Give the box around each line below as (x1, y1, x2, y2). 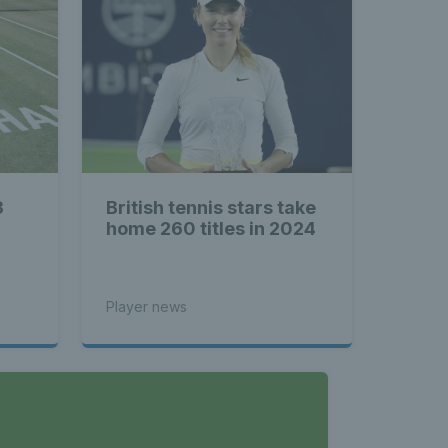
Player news (106, 297, 187, 315)
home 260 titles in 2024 (106, 217, 316, 239)
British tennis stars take (106, 196, 316, 218)
